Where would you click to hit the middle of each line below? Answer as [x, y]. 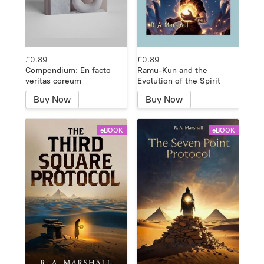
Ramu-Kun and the [172, 70]
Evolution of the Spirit [179, 81]
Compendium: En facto [68, 70]
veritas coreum [53, 81]
